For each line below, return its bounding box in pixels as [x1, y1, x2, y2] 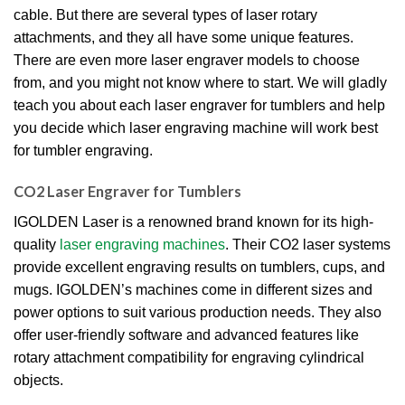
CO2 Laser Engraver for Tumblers [14, 183, 241, 201]
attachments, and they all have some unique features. [14, 29, 353, 45]
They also [318, 305, 381, 320]
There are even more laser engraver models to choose [14, 52, 360, 68]
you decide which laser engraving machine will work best [14, 119, 378, 136]
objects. [14, 372, 63, 388]
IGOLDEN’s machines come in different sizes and [56, 282, 372, 297]
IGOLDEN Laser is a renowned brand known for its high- [14, 214, 373, 230]
